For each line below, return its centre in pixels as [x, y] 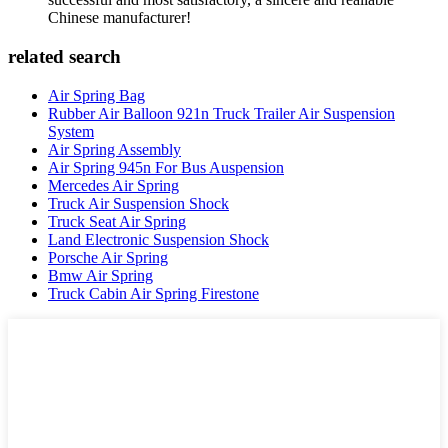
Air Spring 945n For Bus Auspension [166, 167]
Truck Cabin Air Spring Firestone [153, 293]
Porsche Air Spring [108, 257]
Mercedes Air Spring [113, 185]
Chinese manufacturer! [119, 18]
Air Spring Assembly [114, 149]
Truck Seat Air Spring [117, 221]
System [71, 131]
